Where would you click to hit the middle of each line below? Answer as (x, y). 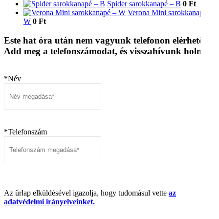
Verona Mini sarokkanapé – (170, 12)
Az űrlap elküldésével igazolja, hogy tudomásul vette (86, 193)
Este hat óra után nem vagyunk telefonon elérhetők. (108, 40)
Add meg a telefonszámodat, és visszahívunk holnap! (109, 51)
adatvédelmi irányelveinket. (49, 202)
